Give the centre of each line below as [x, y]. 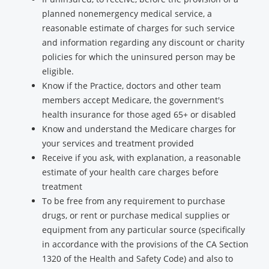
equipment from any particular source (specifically [144, 230]
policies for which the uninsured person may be [139, 57]
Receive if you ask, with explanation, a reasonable [141, 158]
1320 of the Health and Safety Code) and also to [138, 258]
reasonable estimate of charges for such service [138, 28]
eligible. [58, 71]
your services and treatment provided [118, 143]
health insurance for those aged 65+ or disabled [139, 114]
